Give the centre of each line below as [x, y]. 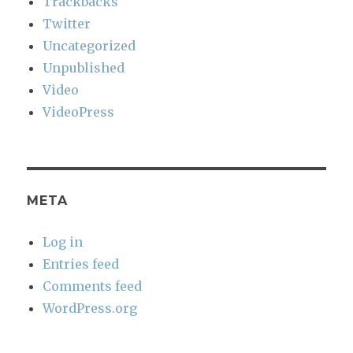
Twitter [67, 24]
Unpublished [84, 68]
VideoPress [79, 112]
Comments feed [93, 286]
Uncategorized [89, 46]
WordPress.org [90, 308]
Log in [63, 242]
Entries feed [81, 264]
